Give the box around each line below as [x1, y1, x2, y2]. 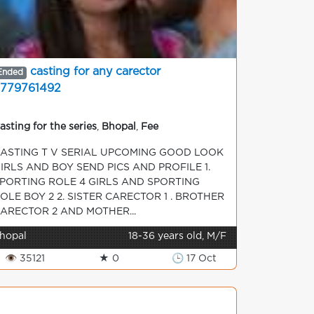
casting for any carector [29, 67, 161, 77]
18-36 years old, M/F [128, 232, 226, 240]
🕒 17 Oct [171, 254, 217, 263]
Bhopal [102, 123, 136, 131]
